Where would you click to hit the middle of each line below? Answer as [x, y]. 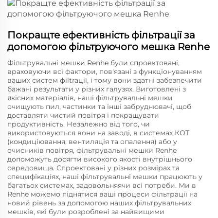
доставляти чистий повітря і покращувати [83, 115]
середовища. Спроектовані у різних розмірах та [93, 168]
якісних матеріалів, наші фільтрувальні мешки [90, 98]
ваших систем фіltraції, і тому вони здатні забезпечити [105, 80]
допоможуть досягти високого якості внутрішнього [100, 159]
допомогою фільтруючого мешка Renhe [109, 47]
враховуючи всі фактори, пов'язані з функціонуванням [105, 72]
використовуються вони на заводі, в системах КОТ [98, 133]
